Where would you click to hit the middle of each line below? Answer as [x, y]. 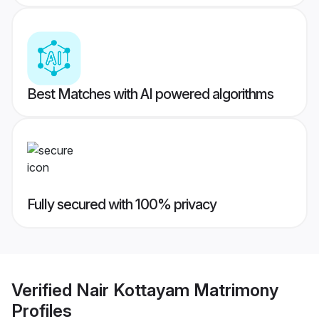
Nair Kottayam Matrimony [177, 290]
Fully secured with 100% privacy [122, 205]
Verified [44, 290]
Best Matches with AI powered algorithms [150, 94]
